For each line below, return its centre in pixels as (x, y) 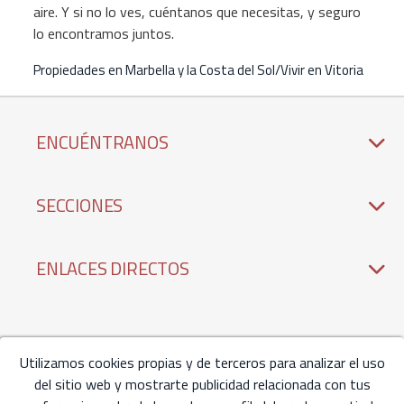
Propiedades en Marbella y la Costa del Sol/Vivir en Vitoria (199, 70)
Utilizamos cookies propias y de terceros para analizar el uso (202, 363)
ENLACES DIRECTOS (113, 268)
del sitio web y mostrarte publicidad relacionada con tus (202, 384)
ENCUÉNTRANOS (102, 142)
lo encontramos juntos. (104, 33)
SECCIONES (80, 205)
